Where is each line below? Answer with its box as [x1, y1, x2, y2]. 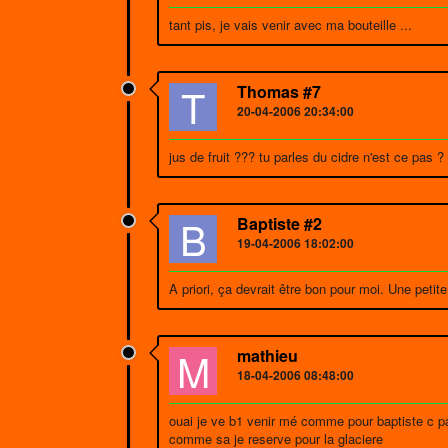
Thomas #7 [237, 80, 321, 103]
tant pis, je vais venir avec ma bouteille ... [169, 15, 412, 34]
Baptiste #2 [237, 212, 322, 235]
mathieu [237, 344, 298, 367]
